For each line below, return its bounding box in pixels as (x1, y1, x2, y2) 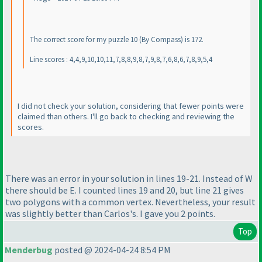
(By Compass (139, 35, 181, 45)
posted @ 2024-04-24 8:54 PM (53, 244, 171, 256)
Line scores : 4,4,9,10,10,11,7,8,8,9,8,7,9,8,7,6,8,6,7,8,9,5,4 (30, 54, 212, 65)
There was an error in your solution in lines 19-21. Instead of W (5, 172, 253, 184)
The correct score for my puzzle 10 (30, 35, 139, 45)
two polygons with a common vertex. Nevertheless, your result (5, 195, 256, 208)
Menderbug (5, 244, 53, 256)
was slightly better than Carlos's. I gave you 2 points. (5, 207, 215, 219)
